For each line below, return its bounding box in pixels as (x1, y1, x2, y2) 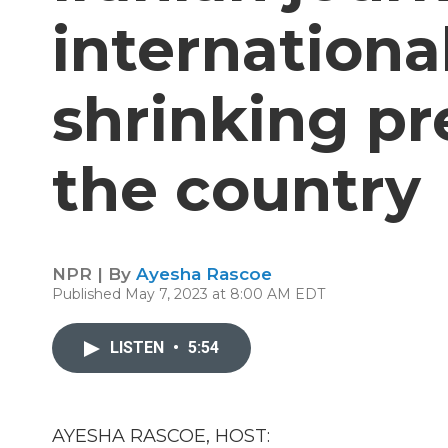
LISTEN (110, 338, 168, 357)
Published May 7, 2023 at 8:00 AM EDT (52, 285, 325, 303)
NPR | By (52, 264, 136, 284)
